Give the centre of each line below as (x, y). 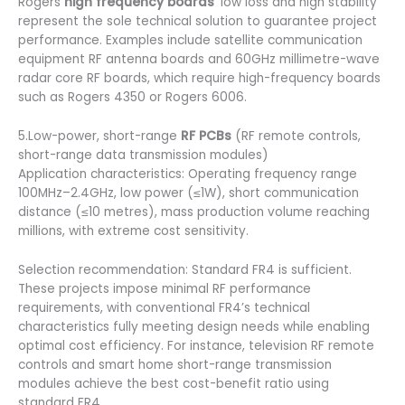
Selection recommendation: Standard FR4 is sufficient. (185, 269)
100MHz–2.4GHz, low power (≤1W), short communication (188, 193)
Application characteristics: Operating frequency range (188, 174)
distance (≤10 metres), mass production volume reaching (194, 212)
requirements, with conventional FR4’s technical (164, 307)
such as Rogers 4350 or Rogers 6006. (132, 97)
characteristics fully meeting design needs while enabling (194, 326)
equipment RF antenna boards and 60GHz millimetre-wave (199, 59)
